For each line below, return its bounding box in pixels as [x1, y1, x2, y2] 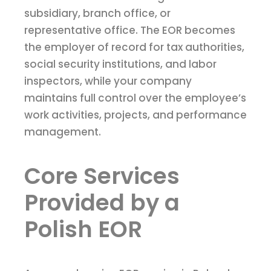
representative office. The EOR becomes [24, 23, 235, 38]
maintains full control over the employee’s [24, 91, 246, 106]
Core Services [24, 160, 180, 192]
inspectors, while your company [24, 74, 192, 89]
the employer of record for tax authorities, [24, 40, 244, 55]
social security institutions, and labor [24, 57, 217, 72]
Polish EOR [24, 214, 142, 246]
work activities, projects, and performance [24, 108, 247, 123]
